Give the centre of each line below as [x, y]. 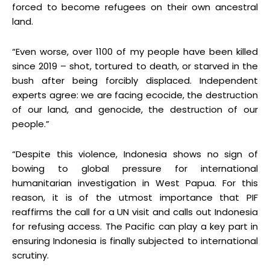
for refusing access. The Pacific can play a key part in [135, 227]
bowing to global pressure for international [135, 169]
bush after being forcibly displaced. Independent [135, 81]
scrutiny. [30, 256]
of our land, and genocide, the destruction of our [135, 110]
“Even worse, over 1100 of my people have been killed [135, 52]
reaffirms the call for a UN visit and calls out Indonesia [135, 212]
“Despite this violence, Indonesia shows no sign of [135, 154]
